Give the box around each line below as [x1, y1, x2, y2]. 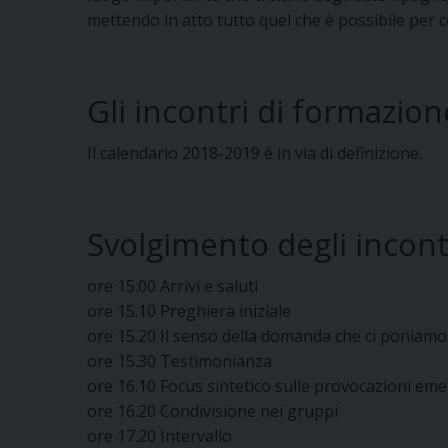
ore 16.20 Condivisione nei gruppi [87, 399, 338, 422]
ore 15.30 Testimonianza [87, 349, 272, 372]
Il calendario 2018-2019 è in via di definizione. [87, 141, 422, 164]
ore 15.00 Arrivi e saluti [87, 274, 258, 297]
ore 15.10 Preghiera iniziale [87, 299, 291, 322]
